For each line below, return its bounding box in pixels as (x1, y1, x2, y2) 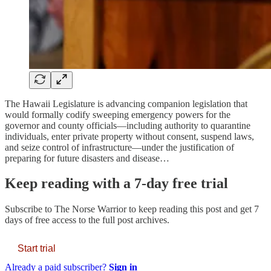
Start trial (18, 243, 56, 254)
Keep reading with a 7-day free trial (5, 175, 228, 192)
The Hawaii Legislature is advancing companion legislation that (5, 98, 247, 109)
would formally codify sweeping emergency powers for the (5, 109, 230, 120)
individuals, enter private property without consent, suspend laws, (5, 131, 254, 142)
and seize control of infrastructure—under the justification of (5, 142, 234, 152)
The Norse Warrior (54, 204, 126, 215)
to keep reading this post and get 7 (126, 204, 259, 215)
